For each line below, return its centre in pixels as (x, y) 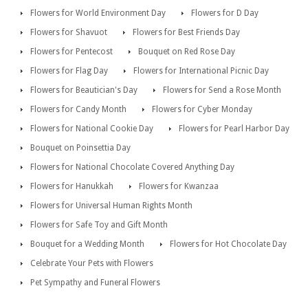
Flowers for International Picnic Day (201, 71)
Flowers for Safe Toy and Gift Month (99, 225)
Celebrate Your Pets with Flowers (92, 264)
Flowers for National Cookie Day (92, 129)
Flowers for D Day (225, 13)
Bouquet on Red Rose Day (187, 52)
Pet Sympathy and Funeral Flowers (95, 283)
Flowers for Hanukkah (72, 187)
